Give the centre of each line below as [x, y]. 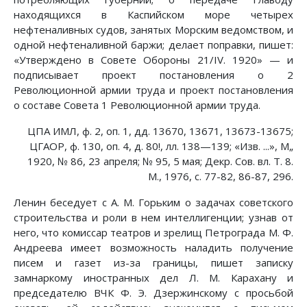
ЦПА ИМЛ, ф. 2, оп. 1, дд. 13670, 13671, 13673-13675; [160, 131]
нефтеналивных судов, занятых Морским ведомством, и [153, 30]
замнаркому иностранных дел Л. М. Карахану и [153, 278]
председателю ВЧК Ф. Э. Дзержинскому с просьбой [153, 293]
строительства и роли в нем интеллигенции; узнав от [153, 218]
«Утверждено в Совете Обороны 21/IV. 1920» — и [153, 60]
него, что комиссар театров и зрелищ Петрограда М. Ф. [153, 233]
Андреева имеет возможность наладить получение [153, 248]
